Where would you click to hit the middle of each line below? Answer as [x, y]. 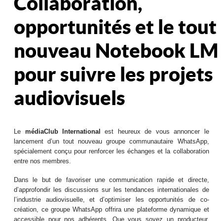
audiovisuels [70, 98]
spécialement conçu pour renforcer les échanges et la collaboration [111, 151]
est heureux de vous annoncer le [155, 131]
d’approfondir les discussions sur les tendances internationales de [111, 190]
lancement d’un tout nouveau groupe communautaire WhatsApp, [111, 141]
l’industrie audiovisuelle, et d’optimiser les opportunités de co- [111, 200]
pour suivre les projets [114, 74]
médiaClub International [63, 131]
